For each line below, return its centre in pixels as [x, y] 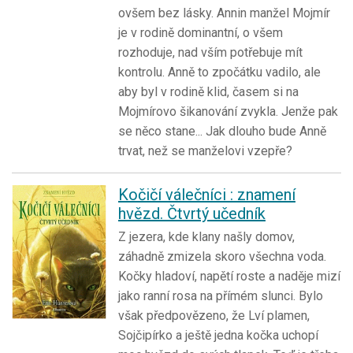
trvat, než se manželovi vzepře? [205, 151]
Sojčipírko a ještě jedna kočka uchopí [218, 336]
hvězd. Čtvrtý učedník [192, 214]
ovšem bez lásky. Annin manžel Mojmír [224, 13]
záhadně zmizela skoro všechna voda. [222, 257]
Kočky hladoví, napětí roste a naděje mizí [229, 277]
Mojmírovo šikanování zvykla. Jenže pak [228, 112]
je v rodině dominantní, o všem [201, 33]
